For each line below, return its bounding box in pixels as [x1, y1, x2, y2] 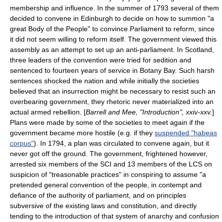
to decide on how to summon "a [113, 14, 214, 22]
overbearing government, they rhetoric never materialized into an [10, 98, 214, 106]
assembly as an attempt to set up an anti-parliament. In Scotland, [10, 46, 214, 54]
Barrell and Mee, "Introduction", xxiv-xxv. [86, 108, 212, 116]
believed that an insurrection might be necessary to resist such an [10, 87, 216, 95]
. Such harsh [175, 66, 215, 74]
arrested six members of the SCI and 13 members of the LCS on [10, 160, 212, 168]
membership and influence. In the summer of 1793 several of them [10, 4, 219, 12]
